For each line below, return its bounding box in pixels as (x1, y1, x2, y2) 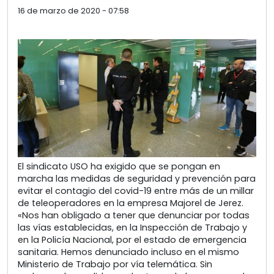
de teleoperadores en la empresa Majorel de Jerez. (18, 197, 243, 210)
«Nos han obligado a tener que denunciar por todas (18, 209, 250, 222)
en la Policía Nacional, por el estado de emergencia (18, 234, 246, 246)
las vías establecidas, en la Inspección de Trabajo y (18, 221, 247, 234)
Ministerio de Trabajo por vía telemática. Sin (18, 258, 212, 271)
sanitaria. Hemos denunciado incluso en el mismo (18, 246, 239, 259)
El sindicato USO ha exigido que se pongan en (18, 160, 220, 173)
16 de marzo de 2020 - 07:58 (18, 4, 129, 17)
